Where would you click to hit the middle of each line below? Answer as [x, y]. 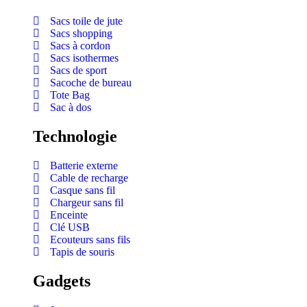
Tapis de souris [82, 252]
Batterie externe [84, 166]
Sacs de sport [78, 71]
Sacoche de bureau [91, 83]
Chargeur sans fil [87, 203]
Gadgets [62, 281]
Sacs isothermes [84, 58]
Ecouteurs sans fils [90, 240]
